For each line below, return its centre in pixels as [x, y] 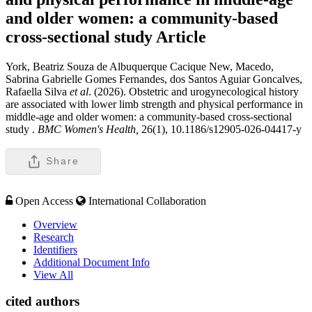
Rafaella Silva [38, 91]
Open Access [44, 201]
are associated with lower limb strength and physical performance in [154, 104]
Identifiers [55, 249]
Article [181, 37]
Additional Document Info [92, 262]
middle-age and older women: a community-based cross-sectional [149, 116]
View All [53, 274]
